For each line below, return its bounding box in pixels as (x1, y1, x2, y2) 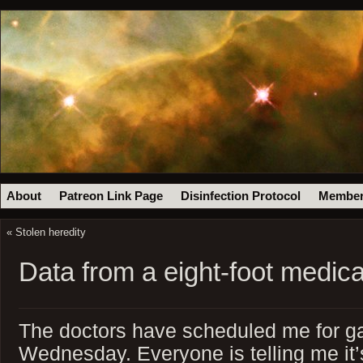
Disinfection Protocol (181, 189, 301, 203)
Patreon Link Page (59, 189, 164, 203)
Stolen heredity (15, 225, 86, 238)
